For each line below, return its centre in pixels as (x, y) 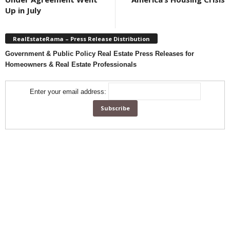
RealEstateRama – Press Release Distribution (81, 39)
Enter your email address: (69, 91)
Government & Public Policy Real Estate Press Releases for (100, 53)
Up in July (23, 10)
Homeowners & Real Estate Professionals (71, 64)
